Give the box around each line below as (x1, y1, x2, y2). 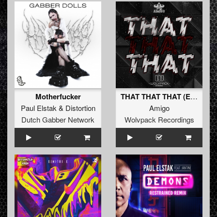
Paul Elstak (20, 103, 57, 113)
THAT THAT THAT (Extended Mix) (190, 91, 198, 102)
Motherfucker (35, 91, 81, 102)
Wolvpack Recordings (124, 114, 194, 125)
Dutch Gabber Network (21, 114, 94, 125)
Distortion (65, 103, 95, 113)
